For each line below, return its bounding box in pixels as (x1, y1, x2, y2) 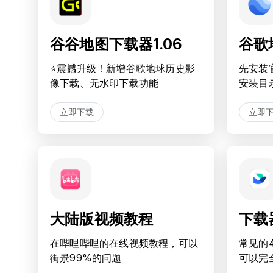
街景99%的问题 (50, 252, 122, 264)
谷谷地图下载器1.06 (50, 35, 182, 53)
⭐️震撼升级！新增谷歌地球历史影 (50, 62, 195, 74)
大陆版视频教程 (50, 210, 154, 228)
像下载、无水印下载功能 (50, 77, 159, 89)
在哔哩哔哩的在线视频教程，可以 (50, 237, 198, 249)
